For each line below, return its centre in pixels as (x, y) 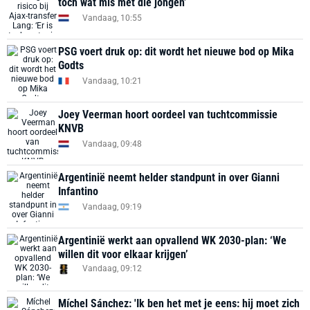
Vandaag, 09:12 (112, 268)
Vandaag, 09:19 (112, 207)
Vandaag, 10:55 (112, 18)
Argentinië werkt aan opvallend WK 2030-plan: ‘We (172, 240)
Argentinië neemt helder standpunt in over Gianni (169, 177)
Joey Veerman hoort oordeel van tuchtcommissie (168, 115)
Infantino (78, 191)
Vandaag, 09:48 (112, 144)
